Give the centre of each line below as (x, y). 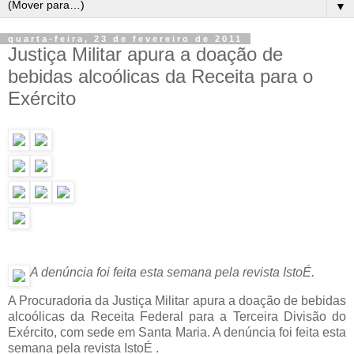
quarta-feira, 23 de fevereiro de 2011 (125, 39)
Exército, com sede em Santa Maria (107, 332)
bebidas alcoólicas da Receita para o (160, 76)
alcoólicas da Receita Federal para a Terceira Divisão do (177, 316)
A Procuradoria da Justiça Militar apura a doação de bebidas (177, 300)
